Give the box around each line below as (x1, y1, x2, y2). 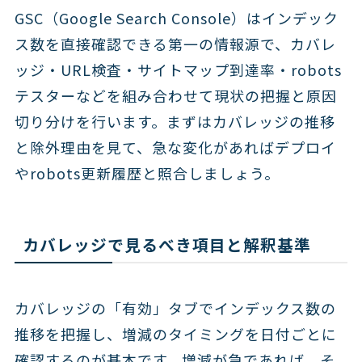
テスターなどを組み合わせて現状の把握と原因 (14, 84, 337, 106)
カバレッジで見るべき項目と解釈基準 (22, 232, 311, 256)
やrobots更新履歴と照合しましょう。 (14, 162, 280, 183)
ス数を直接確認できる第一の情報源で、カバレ (14, 32, 336, 54)
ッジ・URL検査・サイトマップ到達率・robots (14, 58, 342, 80)
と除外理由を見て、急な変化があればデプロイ (14, 136, 336, 158)
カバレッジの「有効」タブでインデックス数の (14, 297, 336, 319)
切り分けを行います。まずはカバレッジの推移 (14, 110, 335, 132)
